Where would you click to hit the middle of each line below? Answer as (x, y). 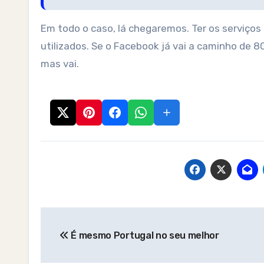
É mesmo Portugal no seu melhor (144, 235)
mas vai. (60, 64)
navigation (88, 243)
